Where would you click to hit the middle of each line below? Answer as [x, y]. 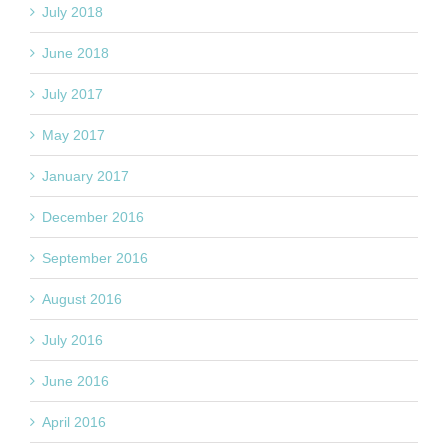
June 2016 [75, 380]
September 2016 [95, 257]
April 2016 [74, 421]
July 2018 [72, 11]
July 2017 [72, 93]
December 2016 [93, 216]
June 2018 [75, 52]
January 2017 [85, 175]
